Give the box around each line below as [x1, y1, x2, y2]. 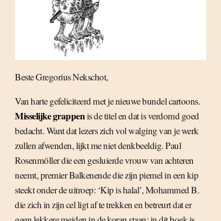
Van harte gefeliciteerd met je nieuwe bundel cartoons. [15, 95, 200, 108]
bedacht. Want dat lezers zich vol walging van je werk [15, 124, 199, 137]
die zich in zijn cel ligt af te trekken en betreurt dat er [15, 198, 191, 211]
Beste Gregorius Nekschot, [15, 71, 109, 83]
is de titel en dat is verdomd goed [85, 110, 199, 122]
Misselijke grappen [15, 109, 85, 123]
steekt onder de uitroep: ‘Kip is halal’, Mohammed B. [15, 184, 199, 196]
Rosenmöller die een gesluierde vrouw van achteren [15, 154, 194, 167]
